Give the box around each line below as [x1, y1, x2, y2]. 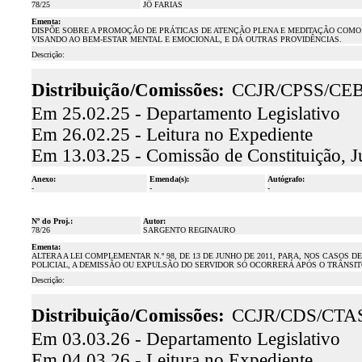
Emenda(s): [149, 175, 189, 183]
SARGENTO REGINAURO [142, 225, 235, 234]
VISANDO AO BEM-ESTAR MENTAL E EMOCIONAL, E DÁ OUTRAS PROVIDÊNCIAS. [31, 35, 342, 44]
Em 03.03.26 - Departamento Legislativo [31, 329, 340, 349]
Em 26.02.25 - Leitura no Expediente [31, 124, 313, 145]
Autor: [142, 217, 166, 225]
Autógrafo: [267, 175, 305, 183]
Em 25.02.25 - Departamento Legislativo [31, 103, 340, 124]
